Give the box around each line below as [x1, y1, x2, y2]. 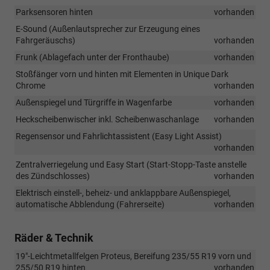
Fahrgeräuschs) [16, 35, 75, 45]
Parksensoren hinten [16, 7, 93, 17]
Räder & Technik [14, 231, 93, 244]
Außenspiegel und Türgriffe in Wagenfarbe [16, 97, 172, 107]
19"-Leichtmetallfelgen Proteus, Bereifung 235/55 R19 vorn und [16, 251, 251, 261]
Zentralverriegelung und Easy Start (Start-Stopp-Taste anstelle [16, 159, 246, 169]
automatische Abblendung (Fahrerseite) [16, 199, 165, 209]
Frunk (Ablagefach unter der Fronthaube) [16, 52, 169, 62]
